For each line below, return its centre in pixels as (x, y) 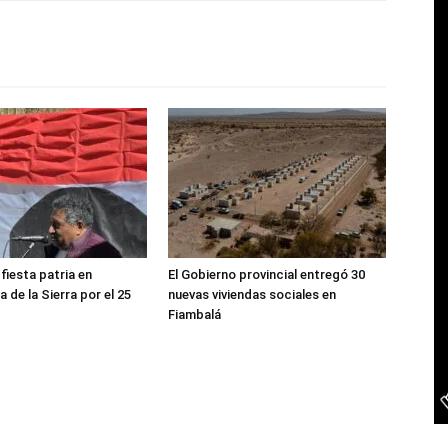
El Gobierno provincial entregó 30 (266, 274)
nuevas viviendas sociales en (252, 294)
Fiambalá (194, 314)
